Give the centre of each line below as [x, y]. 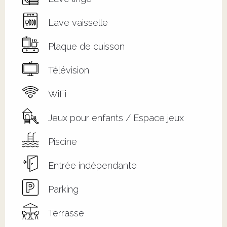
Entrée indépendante [92, 166]
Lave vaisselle [78, 23]
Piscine [63, 142]
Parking [63, 190]
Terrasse [66, 213]
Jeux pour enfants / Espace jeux [116, 118]
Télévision [69, 70]
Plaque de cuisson [86, 47]
